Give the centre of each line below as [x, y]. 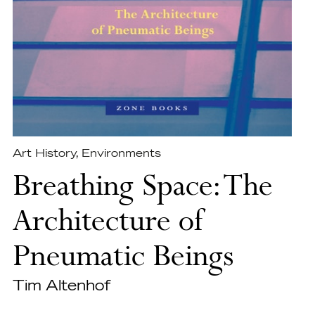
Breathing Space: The [142, 188]
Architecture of [108, 223]
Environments [121, 153]
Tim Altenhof [62, 286]
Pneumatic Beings [123, 258]
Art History [44, 153]
